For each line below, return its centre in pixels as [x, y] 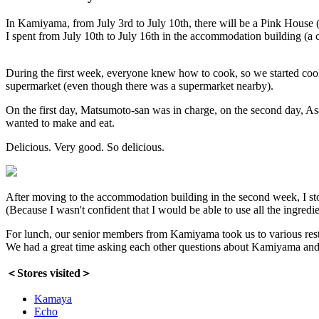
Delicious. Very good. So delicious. [85, 147]
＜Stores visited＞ [49, 273]
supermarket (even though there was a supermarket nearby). [140, 86]
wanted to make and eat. [60, 123]
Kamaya [53, 299]
